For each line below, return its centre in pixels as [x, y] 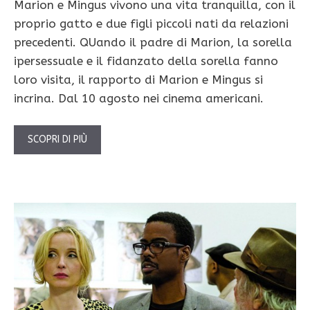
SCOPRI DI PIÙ [57, 140]
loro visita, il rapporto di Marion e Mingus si [138, 79]
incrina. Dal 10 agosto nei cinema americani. [139, 98]
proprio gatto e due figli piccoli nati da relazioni [151, 23]
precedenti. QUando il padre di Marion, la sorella [153, 42]
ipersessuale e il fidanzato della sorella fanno [146, 61]
